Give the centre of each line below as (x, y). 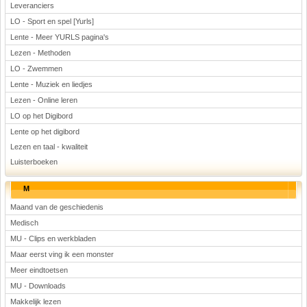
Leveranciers (32, 5)
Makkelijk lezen (36, 302)
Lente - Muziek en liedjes (51, 84)
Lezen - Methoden (40, 53)
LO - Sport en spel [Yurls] (52, 21)
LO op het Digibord (41, 116)
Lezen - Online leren (44, 100)
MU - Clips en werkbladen (53, 238)
